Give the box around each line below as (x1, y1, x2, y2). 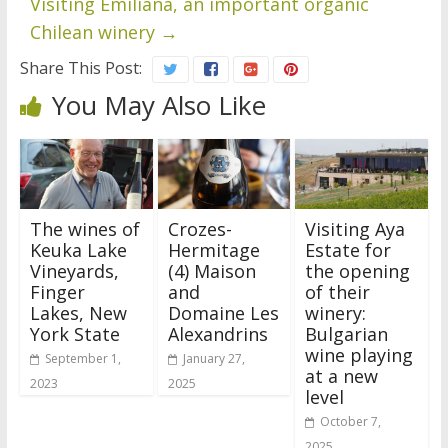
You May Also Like (51, 87, 266, 124)
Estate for (305, 238, 392, 263)
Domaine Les (167, 301, 279, 326)
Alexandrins (167, 322, 268, 347)
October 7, (320, 413, 382, 431)
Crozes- (167, 217, 232, 242)
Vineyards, (29, 259, 119, 284)
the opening (305, 259, 411, 284)
